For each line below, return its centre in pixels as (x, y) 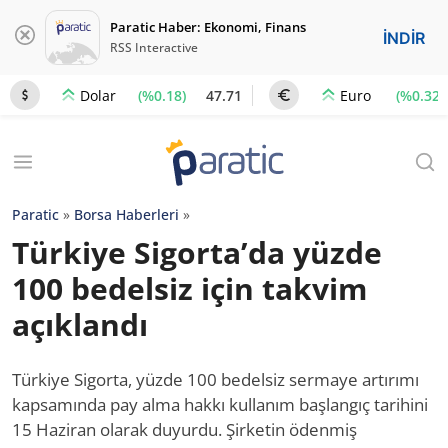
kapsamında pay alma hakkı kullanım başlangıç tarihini (220, 404)
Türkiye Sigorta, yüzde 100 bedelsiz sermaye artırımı (215, 379)
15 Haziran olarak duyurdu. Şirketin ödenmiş (184, 429)
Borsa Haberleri (126, 214)
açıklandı (80, 324)
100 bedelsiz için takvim (189, 288)
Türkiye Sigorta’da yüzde (197, 252)
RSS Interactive (154, 47)
